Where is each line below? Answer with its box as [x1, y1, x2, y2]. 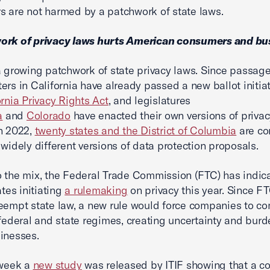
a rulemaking [64, 183, 128, 197]
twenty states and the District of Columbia [34, 124, 237, 137]
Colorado [26, 108, 71, 122]
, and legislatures [108, 93, 191, 107]
